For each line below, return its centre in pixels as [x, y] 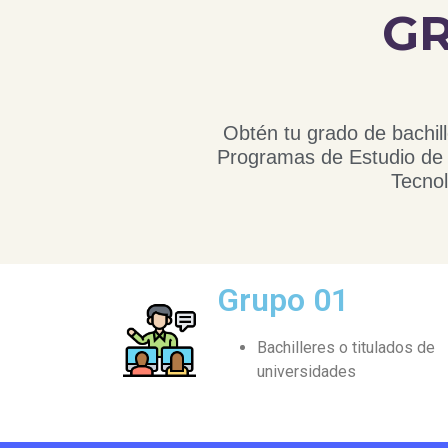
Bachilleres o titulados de [346, 347]
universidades [333, 371]
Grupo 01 [283, 299]
